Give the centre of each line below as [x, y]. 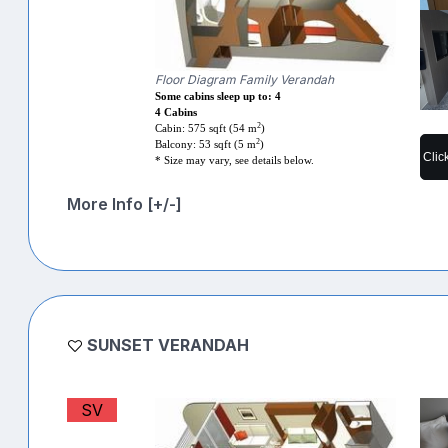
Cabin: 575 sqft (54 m [206, 128]
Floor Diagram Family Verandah [245, 79]
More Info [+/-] [124, 203]
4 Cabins [176, 112]
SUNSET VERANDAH [168, 344]
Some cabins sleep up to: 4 [218, 96]
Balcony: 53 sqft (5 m [206, 144]
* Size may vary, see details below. [235, 160]
